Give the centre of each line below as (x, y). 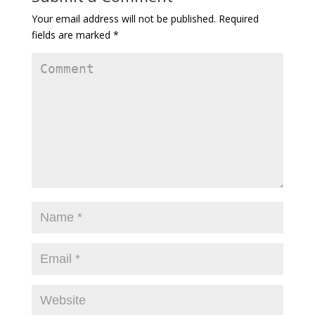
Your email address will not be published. (123, 18)
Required (237, 18)
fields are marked (72, 34)
